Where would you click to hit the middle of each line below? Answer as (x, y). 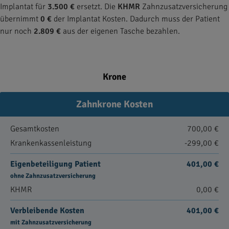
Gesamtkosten (35, 129)
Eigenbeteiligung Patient (55, 164)
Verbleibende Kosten (47, 211)
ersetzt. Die (96, 7)
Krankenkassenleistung (51, 143)
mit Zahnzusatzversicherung (51, 222)
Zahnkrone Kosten (114, 104)
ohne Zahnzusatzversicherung (53, 176)
